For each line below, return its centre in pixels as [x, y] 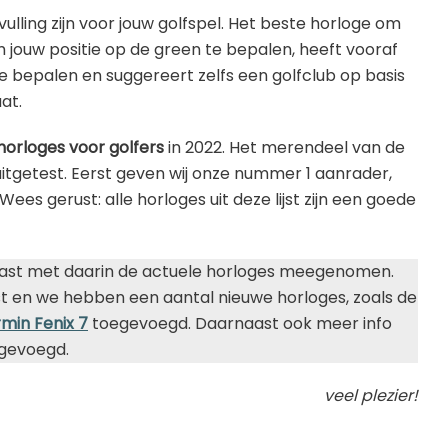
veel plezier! [371, 395]
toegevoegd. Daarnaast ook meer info [240, 323]
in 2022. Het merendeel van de [284, 147]
